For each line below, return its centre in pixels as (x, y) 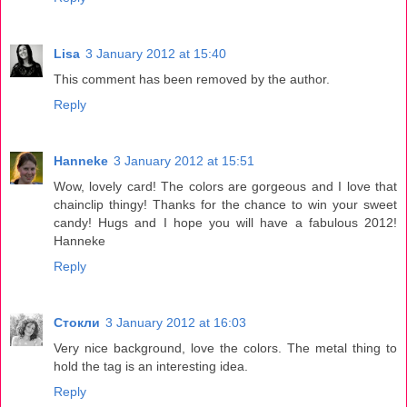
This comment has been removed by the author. (192, 79)
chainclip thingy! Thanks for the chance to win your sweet (225, 204)
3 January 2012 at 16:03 (176, 322)
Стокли (77, 322)
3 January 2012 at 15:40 (156, 53)
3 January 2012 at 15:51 (184, 160)
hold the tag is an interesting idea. (151, 366)
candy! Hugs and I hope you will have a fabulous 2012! (225, 222)
